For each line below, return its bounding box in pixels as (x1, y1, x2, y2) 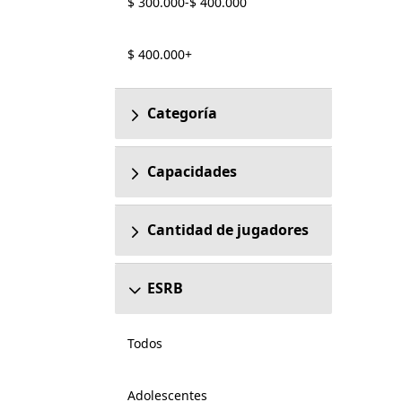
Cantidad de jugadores (146, 220, 309, 240)
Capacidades (146, 162, 237, 181)
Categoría (146, 103, 217, 123)
